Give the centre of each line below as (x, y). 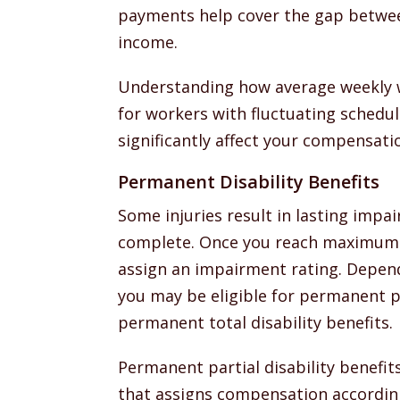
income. (148, 42)
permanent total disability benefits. (255, 322)
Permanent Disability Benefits (249, 182)
